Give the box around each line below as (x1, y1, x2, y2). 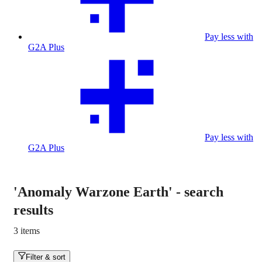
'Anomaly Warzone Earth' (13, 184, 173, 199)
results (13, 202, 53, 218)
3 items (13, 226, 40, 236)
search (184, 184, 223, 199)
